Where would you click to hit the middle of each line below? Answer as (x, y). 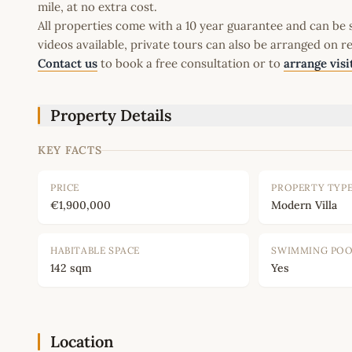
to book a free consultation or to (191, 64)
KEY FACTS (70, 150)
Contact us (68, 64)
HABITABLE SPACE (95, 251)
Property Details (111, 115)
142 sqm (71, 268)
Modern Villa (304, 205)
